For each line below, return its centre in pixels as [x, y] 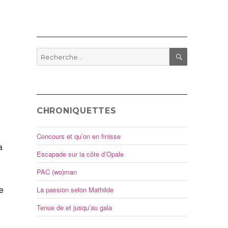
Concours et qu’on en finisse [78, 136]
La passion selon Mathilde [75, 189]
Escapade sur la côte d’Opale [80, 154]
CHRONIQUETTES [76, 111]
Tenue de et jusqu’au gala [74, 207]
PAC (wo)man [56, 172]
